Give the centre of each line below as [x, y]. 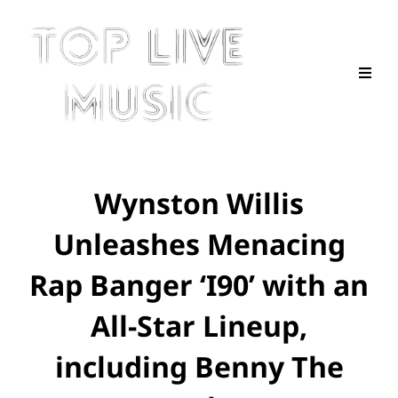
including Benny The [199, 367]
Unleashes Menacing [199, 244]
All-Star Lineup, [199, 326]
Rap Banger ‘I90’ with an [199, 285]
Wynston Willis [199, 203]
